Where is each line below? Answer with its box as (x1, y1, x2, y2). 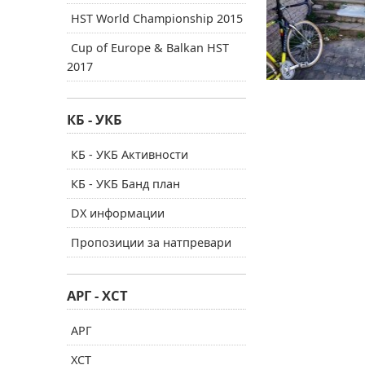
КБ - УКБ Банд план (71, 176, 180, 191)
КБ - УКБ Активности (71, 147, 188, 162)
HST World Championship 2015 (71, 11, 243, 26)
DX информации (71, 205, 165, 221)
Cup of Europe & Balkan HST (71, 40, 229, 55)
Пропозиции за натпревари (71, 235, 231, 250)
